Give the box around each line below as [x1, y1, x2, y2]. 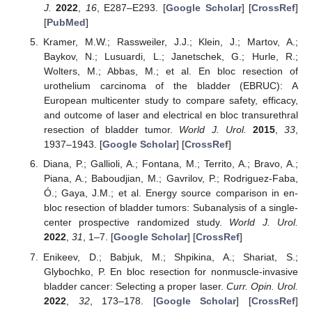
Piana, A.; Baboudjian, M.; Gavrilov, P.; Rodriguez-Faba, [43, 173, 298, 185]
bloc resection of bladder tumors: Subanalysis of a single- [43, 202, 298, 214]
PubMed [46, 17, 86, 29]
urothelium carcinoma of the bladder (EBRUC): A [43, 80, 298, 92]
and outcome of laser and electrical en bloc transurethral [43, 109, 298, 121]
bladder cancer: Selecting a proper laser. [43, 280, 226, 292]
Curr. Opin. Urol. [226, 280, 299, 292]
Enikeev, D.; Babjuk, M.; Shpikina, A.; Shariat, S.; [43, 251, 298, 263]
